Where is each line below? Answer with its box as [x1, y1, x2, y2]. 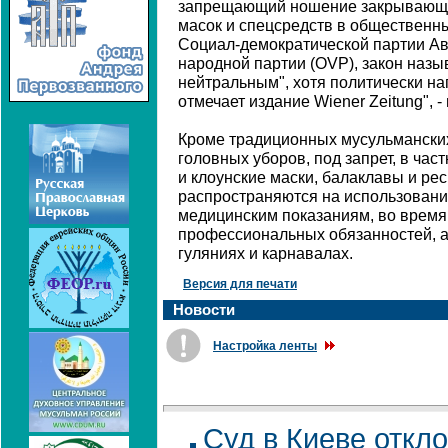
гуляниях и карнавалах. [178, 245, 353, 262]
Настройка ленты [213, 339, 317, 353]
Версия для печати [183, 277, 297, 291]
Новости [173, 301, 235, 318]
